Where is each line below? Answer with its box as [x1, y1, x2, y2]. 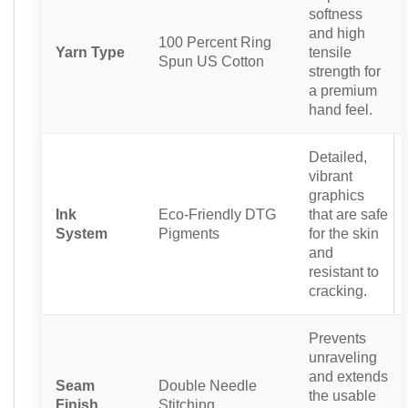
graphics [309, 186, 364, 203]
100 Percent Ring [158, 33, 271, 50]
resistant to [309, 262, 379, 280]
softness [309, 5, 362, 22]
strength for [309, 62, 381, 79]
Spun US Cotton [158, 52, 264, 69]
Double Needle [158, 376, 257, 393]
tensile [309, 43, 352, 60]
